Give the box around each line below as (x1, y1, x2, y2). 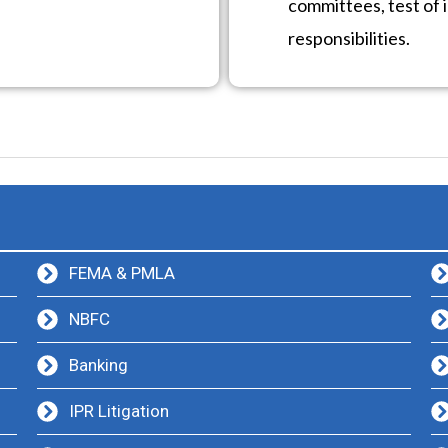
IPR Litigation (68, 401, 169, 421)
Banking (68, 355, 128, 375)
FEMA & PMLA (68, 263, 175, 283)
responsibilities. (288, 27, 410, 49)
